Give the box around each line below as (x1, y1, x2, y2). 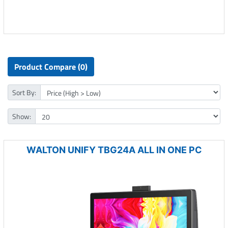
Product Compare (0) (14, 61, 88, 73)
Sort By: (12, 87, 36, 98)
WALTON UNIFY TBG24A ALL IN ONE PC (26, 145, 202, 155)
